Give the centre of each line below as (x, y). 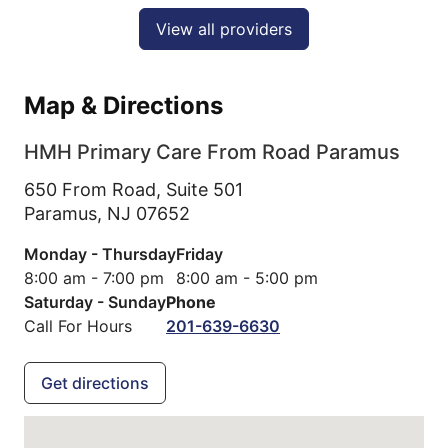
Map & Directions (123, 106)
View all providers (224, 29)
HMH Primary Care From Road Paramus (212, 152)
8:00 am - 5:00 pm (247, 278)
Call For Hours (78, 326)
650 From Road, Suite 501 (133, 190)
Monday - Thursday (100, 254)
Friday (199, 254)
